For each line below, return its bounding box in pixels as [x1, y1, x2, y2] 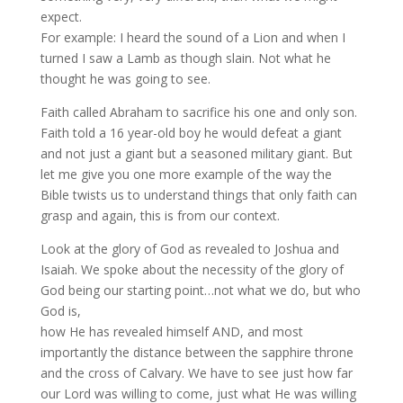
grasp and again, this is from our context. [40, 207, 280, 224]
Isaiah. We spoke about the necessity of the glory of [40, 261, 344, 278]
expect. [40, 8, 82, 25]
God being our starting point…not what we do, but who [40, 282, 361, 299]
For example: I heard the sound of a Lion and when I [40, 29, 345, 46]
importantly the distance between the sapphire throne [40, 344, 354, 361]
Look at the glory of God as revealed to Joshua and [40, 240, 339, 257]
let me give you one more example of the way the [40, 166, 332, 183]
